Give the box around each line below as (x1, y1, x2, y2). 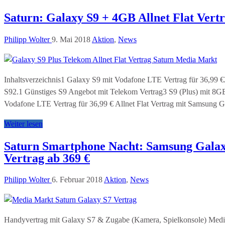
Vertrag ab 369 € (4, 151, 90, 165)
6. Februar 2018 (52, 175, 102, 184)
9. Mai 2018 (52, 35, 90, 44)
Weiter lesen (4, 119, 43, 128)
